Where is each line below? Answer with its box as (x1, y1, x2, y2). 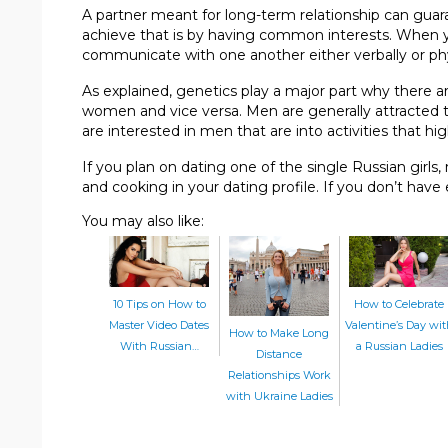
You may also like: (82, 211, 204, 230)
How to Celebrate (354, 297, 444, 312)
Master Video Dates (109, 318, 209, 333)
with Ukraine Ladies (225, 388, 333, 403)
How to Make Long (229, 325, 329, 340)
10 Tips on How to (112, 297, 206, 312)
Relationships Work (227, 367, 331, 382)
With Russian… (119, 339, 199, 354)
